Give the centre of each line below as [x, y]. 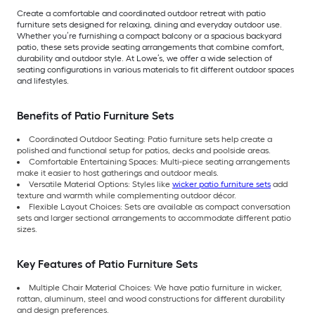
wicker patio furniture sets [221, 185]
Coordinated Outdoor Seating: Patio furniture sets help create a [150, 140]
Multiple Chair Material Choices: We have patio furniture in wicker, [155, 288]
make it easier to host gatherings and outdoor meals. [119, 173]
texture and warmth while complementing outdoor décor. [128, 196]
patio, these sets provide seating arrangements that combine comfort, [150, 47]
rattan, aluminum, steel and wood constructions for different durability [151, 299]
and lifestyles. [44, 81]
